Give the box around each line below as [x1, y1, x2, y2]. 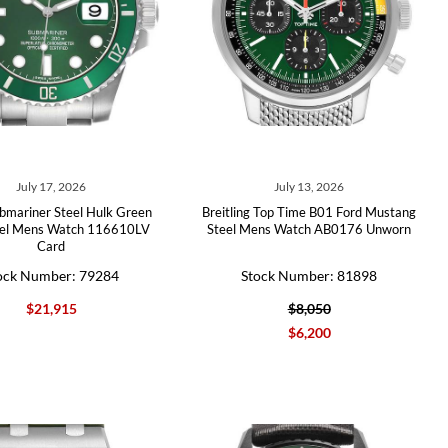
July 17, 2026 [16, 179, 87, 194]
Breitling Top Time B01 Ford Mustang [202, 204, 417, 220]
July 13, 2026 [274, 179, 345, 194]
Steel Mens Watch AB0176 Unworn [207, 221, 412, 237]
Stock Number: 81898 [241, 267, 378, 284]
